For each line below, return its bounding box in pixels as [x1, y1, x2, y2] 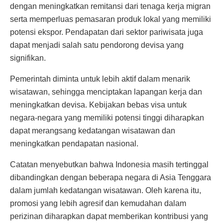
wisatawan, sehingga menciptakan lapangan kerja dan [10, 88, 202, 97]
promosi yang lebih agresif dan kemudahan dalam [10, 199, 186, 208]
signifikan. [10, 54, 46, 63]
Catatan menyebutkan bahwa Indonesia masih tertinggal [10, 160, 209, 169]
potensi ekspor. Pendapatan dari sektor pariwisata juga [10, 28, 203, 37]
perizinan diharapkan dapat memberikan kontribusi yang [10, 212, 208, 221]
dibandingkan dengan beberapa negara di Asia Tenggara [10, 173, 211, 182]
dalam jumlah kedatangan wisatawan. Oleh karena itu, [10, 186, 201, 195]
